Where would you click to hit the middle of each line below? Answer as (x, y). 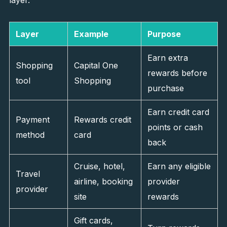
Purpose (164, 34)
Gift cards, (93, 220)
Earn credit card (178, 112)
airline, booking (103, 181)
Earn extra (167, 58)
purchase (165, 88)
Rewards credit (102, 120)
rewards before (177, 73)
